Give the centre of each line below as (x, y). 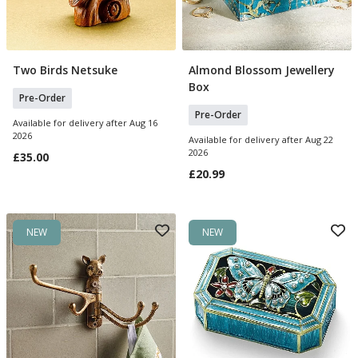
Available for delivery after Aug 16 (85, 123)
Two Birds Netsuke (65, 70)
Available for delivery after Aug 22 (261, 139)
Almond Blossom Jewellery (262, 70)
